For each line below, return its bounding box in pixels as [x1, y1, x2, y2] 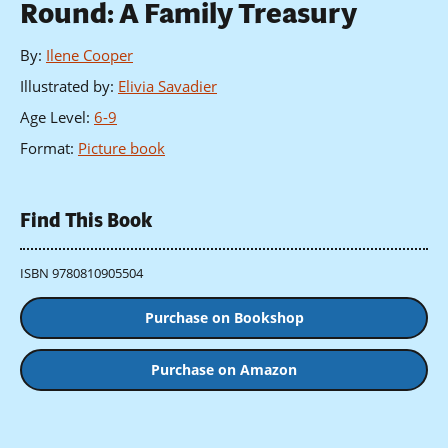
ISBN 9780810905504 [20, 263, 143, 282]
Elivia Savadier [118, 76, 217, 97]
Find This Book [20, 207, 152, 235]
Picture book [78, 138, 165, 159]
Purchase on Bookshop [144, 308, 304, 328]
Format [20, 138, 70, 159]
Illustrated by [20, 76, 110, 97]
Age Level [20, 107, 86, 128]
